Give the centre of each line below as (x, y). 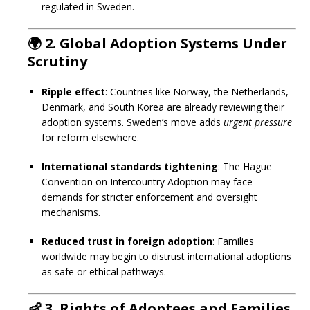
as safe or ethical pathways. (104, 272)
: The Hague (245, 166)
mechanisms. (71, 212)
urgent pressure (258, 122)
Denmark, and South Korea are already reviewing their (163, 107)
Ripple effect (73, 92)
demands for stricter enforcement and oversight (149, 197)
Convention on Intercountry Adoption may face (147, 182)
